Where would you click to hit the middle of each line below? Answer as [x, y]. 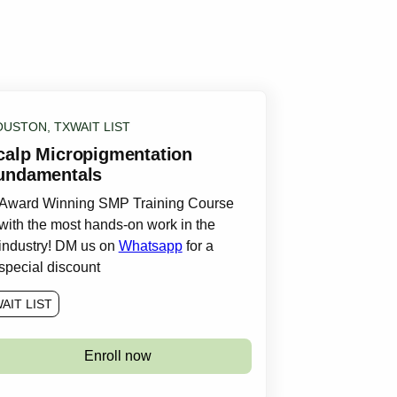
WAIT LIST [100, 127]
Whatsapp [150, 246]
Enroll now [118, 356]
